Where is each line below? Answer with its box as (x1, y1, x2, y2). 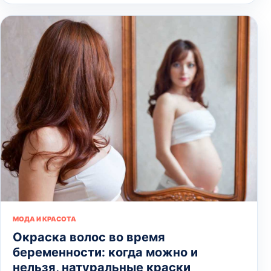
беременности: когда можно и (13, 245, 198, 260)
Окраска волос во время (13, 230, 165, 245)
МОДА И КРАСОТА (13, 215, 76, 224)
